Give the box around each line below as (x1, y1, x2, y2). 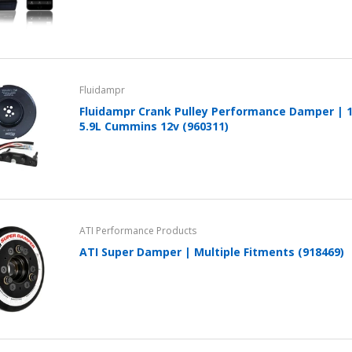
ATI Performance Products (79, 223, 197, 237)
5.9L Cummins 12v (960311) (79, 119, 229, 134)
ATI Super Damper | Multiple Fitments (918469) (79, 244, 345, 259)
